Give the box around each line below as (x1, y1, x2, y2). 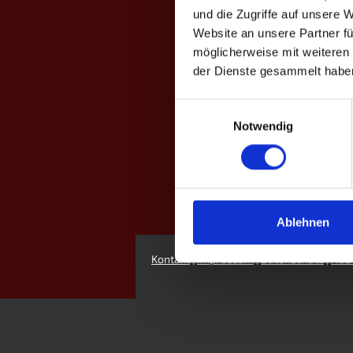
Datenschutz (261, 251, 324, 266)
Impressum (197, 251, 254, 266)
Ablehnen (277, 215, 329, 229)
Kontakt (151, 251, 190, 266)
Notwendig (232, 119, 294, 133)
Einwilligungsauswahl (174, 100, 284, 114)
